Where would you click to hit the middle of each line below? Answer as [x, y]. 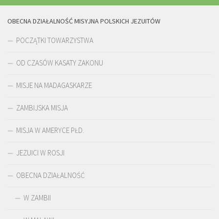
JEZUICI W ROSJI [40, 153]
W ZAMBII [37, 197]
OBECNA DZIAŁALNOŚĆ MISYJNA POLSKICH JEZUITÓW [84, 21]
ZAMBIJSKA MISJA [42, 108]
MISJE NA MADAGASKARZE [54, 85]
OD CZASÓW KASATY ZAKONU [60, 63]
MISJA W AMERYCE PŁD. [50, 130]
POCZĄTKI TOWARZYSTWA [55, 40]
